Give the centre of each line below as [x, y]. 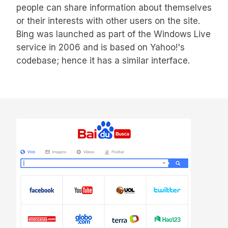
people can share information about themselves [114, 8]
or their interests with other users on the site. [108, 21]
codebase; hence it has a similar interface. [103, 61]
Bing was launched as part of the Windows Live [113, 34]
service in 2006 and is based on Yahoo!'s [101, 48]
